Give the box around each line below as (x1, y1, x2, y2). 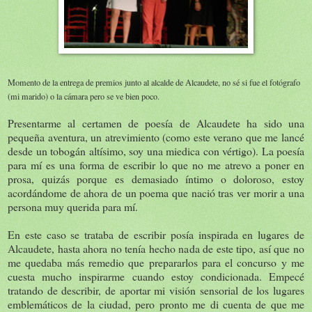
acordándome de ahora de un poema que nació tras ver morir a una (8, 185, 304, 200)
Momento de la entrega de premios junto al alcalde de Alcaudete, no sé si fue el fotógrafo (8, 76, 300, 88)
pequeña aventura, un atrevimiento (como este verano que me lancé (8, 129, 304, 144)
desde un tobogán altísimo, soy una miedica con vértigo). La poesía (8, 143, 304, 158)
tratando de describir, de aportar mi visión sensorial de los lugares (8, 282, 304, 297)
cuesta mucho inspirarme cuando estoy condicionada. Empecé (8, 268, 304, 283)
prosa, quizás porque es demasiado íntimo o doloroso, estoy (8, 171, 304, 186)
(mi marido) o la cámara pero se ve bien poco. (8, 90, 159, 102)
